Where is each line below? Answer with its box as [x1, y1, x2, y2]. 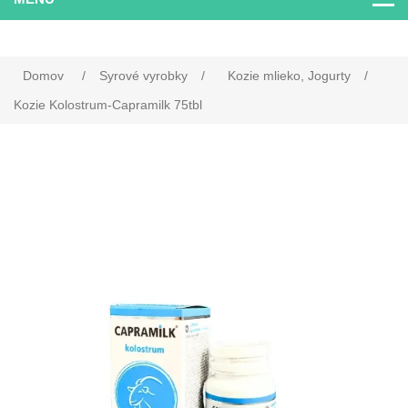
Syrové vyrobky [99, 68, 188, 84]
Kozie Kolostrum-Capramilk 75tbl [14, 97, 202, 113]
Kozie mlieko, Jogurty [228, 68, 351, 84]
